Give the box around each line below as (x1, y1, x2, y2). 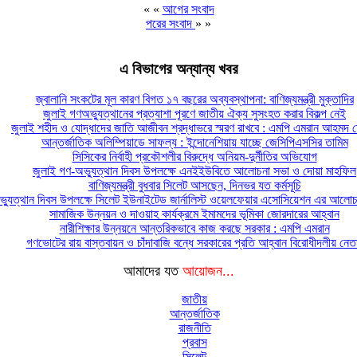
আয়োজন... (182, 263, 234, 280)
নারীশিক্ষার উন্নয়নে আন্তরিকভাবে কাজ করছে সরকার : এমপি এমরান (59, 222, 330, 236)
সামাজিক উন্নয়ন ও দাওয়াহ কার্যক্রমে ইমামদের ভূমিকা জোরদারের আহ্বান (49, 207, 339, 222)
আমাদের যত (123, 263, 182, 280)
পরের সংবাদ (146, 16, 195, 30)
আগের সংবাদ (162, 2, 214, 16)
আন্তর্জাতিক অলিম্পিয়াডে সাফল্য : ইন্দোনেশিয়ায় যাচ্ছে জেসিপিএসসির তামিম (41, 135, 348, 150)
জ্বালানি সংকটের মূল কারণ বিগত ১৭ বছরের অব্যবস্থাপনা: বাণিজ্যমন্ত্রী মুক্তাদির (35, 92, 354, 107)
